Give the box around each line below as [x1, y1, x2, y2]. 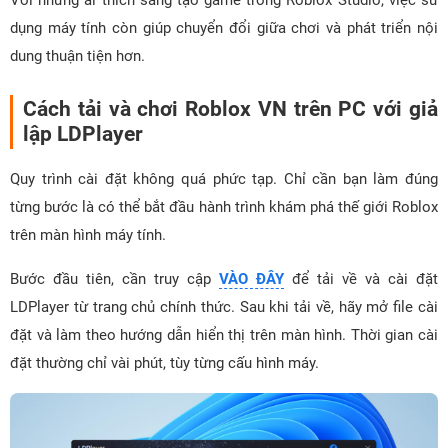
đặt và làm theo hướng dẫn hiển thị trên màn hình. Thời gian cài [10, 326, 438, 345]
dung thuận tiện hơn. [10, 47, 145, 66]
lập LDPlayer [23, 122, 143, 147]
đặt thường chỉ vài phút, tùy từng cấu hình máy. [10, 354, 319, 373]
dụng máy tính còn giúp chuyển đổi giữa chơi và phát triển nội [10, 19, 438, 38]
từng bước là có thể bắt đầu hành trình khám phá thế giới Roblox [10, 198, 438, 217]
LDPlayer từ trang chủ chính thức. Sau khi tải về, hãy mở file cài [10, 298, 438, 317]
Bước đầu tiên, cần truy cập [10, 270, 219, 289]
